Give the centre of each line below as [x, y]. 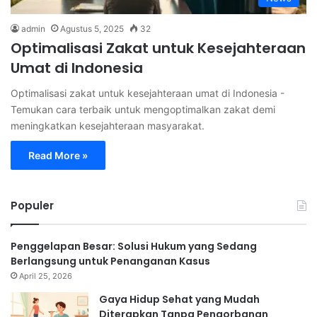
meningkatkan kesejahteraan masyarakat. [108, 126]
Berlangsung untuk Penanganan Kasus [110, 261]
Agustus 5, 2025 [92, 29]
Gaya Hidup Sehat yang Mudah [179, 300]
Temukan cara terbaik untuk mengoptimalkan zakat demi [143, 110]
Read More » [58, 156]
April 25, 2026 [46, 276]
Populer [32, 206]
